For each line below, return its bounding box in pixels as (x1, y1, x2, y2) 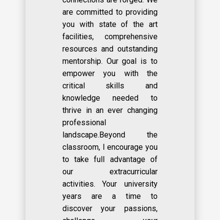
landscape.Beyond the (62, 130, 158, 140)
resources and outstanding (62, 44, 158, 54)
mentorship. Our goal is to (62, 56, 158, 66)
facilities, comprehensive (62, 32, 158, 42)
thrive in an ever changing (62, 106, 158, 115)
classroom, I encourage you (62, 142, 158, 152)
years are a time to (62, 192, 158, 201)
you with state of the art (62, 20, 158, 29)
